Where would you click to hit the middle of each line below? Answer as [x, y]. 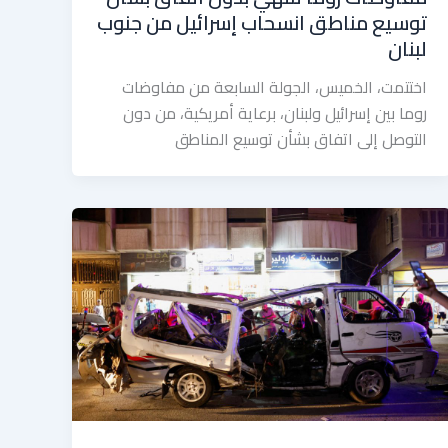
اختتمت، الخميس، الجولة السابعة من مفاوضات [274, 86]
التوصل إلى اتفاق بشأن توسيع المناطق [300, 138]
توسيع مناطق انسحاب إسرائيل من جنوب [261, 22]
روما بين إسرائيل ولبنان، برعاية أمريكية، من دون [274, 112]
